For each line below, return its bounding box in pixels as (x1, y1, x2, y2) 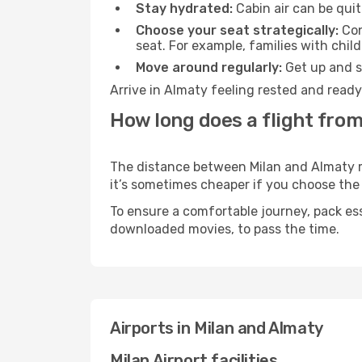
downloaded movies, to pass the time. (110, 221, 339, 237)
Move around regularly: (136, 60, 282, 75)
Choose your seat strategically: (136, 23, 339, 38)
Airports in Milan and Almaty (110, 318, 323, 338)
